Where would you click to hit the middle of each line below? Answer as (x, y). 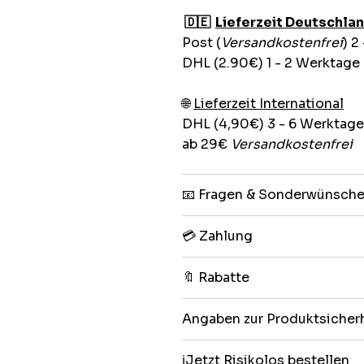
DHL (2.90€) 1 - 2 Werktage (271, 63)
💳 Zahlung (217, 236)
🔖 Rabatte (216, 277)
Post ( (201, 42)
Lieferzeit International (269, 103)
